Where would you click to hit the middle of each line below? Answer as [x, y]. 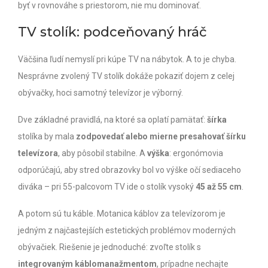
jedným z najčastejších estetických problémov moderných [127, 230]
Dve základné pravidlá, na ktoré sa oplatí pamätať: [112, 119]
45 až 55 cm [219, 186]
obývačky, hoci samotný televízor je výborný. [100, 92]
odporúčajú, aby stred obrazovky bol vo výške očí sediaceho [130, 170]
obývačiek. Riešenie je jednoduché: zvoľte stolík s [109, 247]
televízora [38, 153]
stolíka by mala [47, 136]
